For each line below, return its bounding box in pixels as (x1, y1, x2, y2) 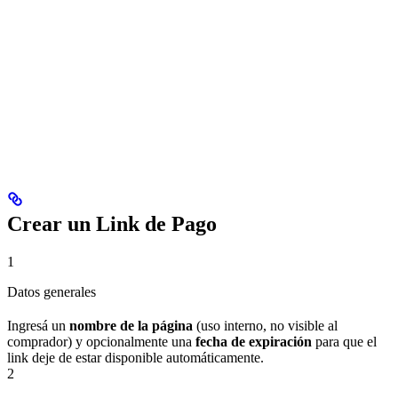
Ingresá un (7, 318, 69, 334)
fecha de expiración (195, 334, 312, 350)
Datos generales (7, 284, 96, 300)
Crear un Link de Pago (7, 212, 217, 236)
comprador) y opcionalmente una (7, 334, 195, 350)
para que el (312, 334, 377, 350)
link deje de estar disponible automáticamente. (7, 350, 264, 366)
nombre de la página (69, 318, 193, 334)
